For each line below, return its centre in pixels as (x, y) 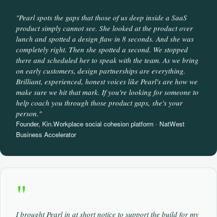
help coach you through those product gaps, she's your (99, 103)
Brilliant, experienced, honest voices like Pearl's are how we (107, 81)
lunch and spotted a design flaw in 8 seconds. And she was (105, 39)
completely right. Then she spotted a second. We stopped (102, 49)
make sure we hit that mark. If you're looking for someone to (107, 92)
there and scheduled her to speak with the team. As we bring (107, 60)
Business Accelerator (46, 134)
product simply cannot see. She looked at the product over (104, 28)
